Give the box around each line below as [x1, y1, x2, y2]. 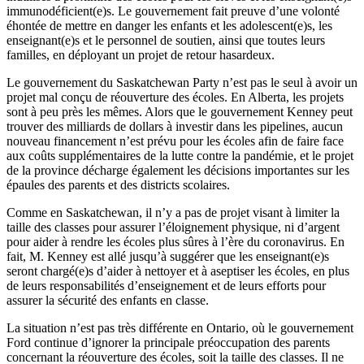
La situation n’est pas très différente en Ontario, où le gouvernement [6, 320, 353, 335]
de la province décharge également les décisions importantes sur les [6, 162, 349, 177]
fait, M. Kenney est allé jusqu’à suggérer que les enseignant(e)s [6, 249, 329, 263]
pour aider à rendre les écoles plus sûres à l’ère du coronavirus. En [6, 234, 344, 249]
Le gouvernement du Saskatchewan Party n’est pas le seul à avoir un [6, 75, 357, 89]
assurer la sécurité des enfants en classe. [6, 292, 209, 307]
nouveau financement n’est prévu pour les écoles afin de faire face [6, 133, 344, 148]
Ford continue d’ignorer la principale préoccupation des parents [6, 335, 330, 349]
